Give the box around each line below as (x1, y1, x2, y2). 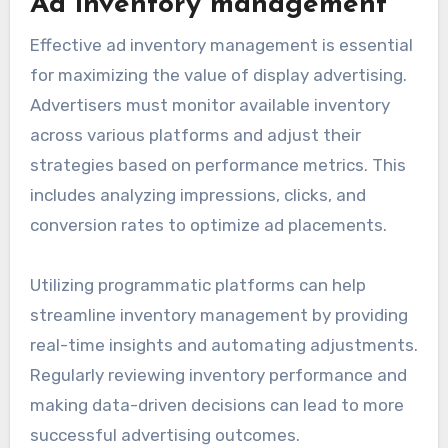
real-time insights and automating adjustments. (29, 334, 418, 355)
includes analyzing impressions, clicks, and (29, 184, 366, 205)
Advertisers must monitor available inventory (29, 94, 390, 115)
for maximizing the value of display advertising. (29, 64, 407, 85)
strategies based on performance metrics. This (29, 154, 406, 175)
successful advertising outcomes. (29, 424, 300, 445)
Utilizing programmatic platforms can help (29, 274, 366, 295)
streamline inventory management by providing (29, 304, 408, 325)
